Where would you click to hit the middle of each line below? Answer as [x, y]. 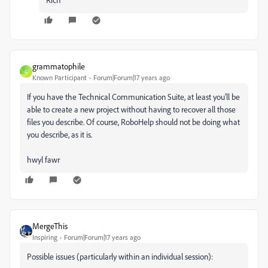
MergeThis [50, 226]
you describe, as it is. [60, 134]
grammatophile [59, 66]
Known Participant [60, 77]
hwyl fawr [43, 159]
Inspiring [45, 237]
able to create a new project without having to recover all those [131, 109]
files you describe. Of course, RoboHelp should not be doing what [133, 122]
